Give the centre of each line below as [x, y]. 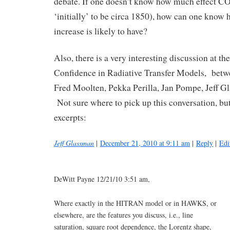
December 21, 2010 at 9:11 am [145, 143]
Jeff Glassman [74, 143]
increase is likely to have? [101, 31]
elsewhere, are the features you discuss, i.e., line [123, 215]
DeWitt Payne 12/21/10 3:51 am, [102, 179]
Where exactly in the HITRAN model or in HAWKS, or [135, 203]
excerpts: [70, 118]
